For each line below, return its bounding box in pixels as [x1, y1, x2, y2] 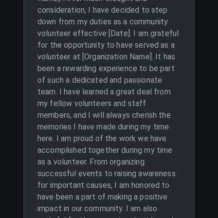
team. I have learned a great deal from [37, 87, 171, 96]
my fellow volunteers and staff [37, 99, 146, 108]
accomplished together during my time [37, 145, 173, 155]
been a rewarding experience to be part [37, 64, 175, 73]
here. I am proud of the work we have [37, 134, 167, 143]
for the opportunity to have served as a [37, 40, 175, 50]
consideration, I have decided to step [37, 5, 168, 15]
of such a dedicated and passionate [37, 75, 163, 85]
